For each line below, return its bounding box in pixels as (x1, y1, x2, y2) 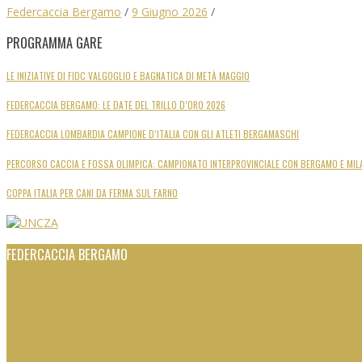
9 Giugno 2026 (132, 3, 208, 19)
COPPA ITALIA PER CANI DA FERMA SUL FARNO (6, 186, 178, 200)
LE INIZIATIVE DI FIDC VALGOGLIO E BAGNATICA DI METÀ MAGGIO (6, 68, 250, 82)
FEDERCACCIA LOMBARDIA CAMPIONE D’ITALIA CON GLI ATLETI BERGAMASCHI (6, 127, 299, 141)
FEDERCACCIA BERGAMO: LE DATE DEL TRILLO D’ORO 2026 (6, 97, 225, 112)
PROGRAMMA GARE (6, 32, 103, 53)
